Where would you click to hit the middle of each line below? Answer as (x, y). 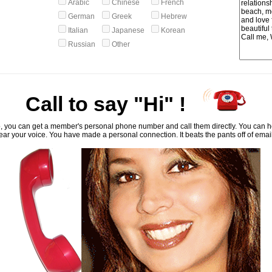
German (82, 16)
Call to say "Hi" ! (105, 104)
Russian (83, 44)
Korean (174, 30)
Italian (79, 30)
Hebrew (175, 16)
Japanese (129, 30)
